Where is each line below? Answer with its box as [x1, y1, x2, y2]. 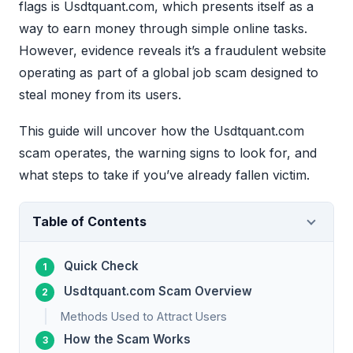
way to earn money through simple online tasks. [19, 20, 307, 37]
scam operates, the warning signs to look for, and [19, 145, 317, 162]
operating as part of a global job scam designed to [19, 65, 318, 81]
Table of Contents [32, 214, 147, 230]
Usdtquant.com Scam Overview [64, 284, 252, 299]
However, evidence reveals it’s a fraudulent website [19, 43, 326, 59]
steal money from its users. [19, 87, 181, 103]
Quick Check [64, 258, 139, 274]
